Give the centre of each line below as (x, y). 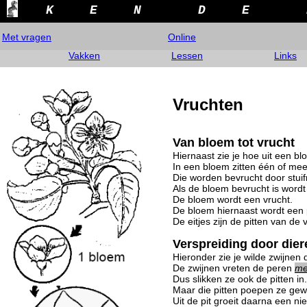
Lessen (187, 56)
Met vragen (27, 37)
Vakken (84, 56)
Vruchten (208, 105)
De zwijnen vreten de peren (234, 268)
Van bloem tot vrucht (234, 143)
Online (182, 37)
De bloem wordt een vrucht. (233, 200)
